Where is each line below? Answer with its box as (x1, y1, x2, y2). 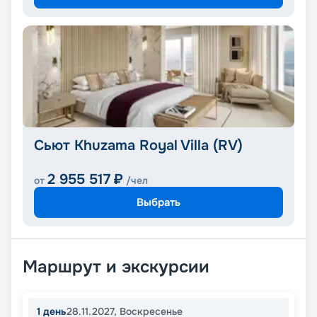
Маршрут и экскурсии (23, 256, 209, 278)
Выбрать (137, 195, 180, 209)
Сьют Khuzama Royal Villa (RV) (34, 137, 243, 155)
